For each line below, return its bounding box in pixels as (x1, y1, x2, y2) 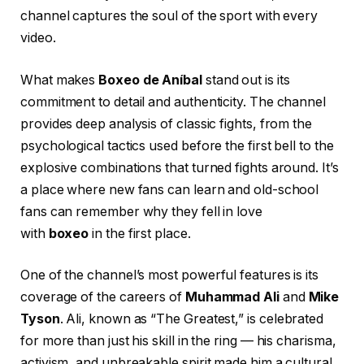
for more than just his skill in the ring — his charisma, (20, 333, 336, 349)
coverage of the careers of (20, 289, 185, 305)
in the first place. (89, 225, 191, 241)
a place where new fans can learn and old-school (20, 181, 319, 197)
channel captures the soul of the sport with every (20, 8, 318, 24)
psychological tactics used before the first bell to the (20, 137, 334, 154)
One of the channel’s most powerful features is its (20, 267, 319, 284)
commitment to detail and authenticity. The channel (20, 93, 327, 110)
